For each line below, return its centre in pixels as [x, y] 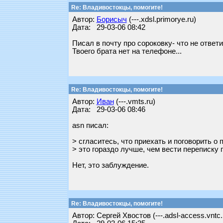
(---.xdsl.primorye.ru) [161, 19]
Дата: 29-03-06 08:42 [109, 27]
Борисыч [111, 19]
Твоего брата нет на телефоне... [127, 51]
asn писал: [90, 125]
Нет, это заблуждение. [110, 165]
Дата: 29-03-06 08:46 [109, 110]
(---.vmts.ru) [134, 102]
